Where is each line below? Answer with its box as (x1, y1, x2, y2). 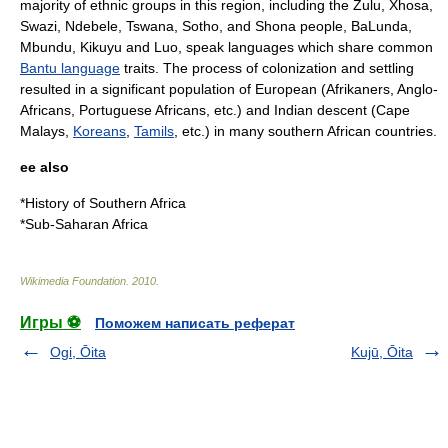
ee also (20, 159, 69, 175)
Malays (20, 123, 65, 139)
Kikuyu (80, 39, 122, 55)
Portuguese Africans (79, 102, 206, 118)
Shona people (255, 18, 343, 34)
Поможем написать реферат (95, 315, 295, 331)
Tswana (126, 18, 174, 34)
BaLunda (351, 18, 408, 34)
